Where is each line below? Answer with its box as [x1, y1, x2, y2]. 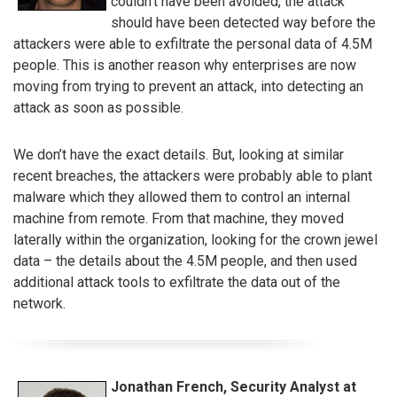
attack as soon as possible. [13, 98, 183, 116]
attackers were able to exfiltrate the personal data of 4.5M [13, 35, 372, 52]
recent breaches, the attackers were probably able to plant [13, 167, 372, 184]
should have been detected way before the [111, 13, 376, 31]
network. [13, 294, 66, 312]
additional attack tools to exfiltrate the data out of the [13, 273, 340, 291]
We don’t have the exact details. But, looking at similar [13, 145, 344, 163]
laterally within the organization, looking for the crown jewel [13, 230, 378, 248]
